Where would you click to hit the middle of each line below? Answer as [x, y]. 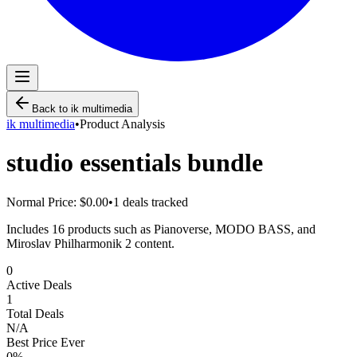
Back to [51, 109]
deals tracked [154, 202]
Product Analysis [122, 124]
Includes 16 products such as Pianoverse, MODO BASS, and [161, 229]
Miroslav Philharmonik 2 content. [90, 243]
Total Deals [35, 313]
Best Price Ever [45, 342]
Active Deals [39, 284]
